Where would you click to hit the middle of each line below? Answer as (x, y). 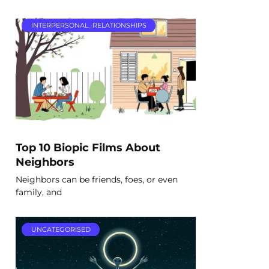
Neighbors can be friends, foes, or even (97, 179)
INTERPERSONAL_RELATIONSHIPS (89, 25)
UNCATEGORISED (61, 229)
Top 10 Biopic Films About (88, 147)
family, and (39, 192)
